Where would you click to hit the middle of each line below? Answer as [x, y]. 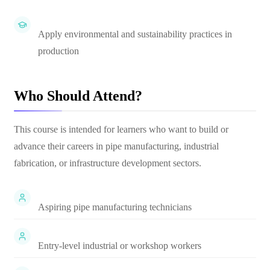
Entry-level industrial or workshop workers [120, 246]
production [58, 51]
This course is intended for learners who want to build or [121, 129]
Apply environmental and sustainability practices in [135, 34]
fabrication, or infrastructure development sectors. [108, 163]
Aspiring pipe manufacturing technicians [115, 207]
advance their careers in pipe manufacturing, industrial [116, 146]
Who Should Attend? [78, 96]
